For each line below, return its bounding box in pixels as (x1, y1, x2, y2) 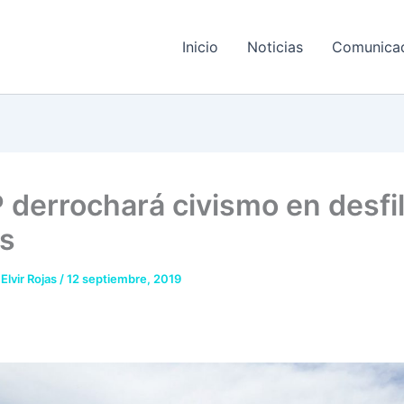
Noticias (247, 38, 304, 56)
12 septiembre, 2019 (67, 271, 181, 286)
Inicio (182, 38, 219, 56)
